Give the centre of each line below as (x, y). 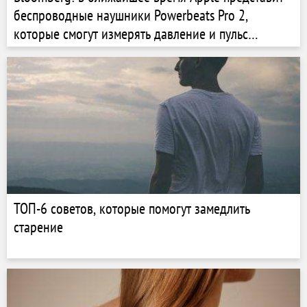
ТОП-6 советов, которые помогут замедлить (132, 208)
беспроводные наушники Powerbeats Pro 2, (131, 15)
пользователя (50, 52)
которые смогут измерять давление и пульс (131, 34)
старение (38, 227)
